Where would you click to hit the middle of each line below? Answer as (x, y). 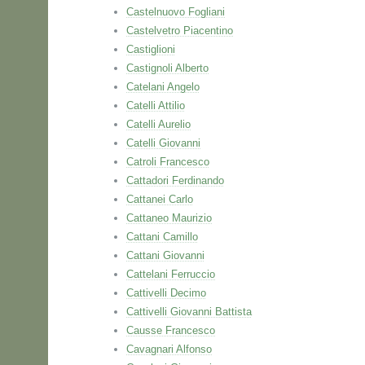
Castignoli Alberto (167, 68)
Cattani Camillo (162, 237)
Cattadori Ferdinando (175, 180)
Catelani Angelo (163, 87)
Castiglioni (151, 49)
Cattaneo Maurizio (169, 218)
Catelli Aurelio (158, 124)
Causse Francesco (171, 330)
